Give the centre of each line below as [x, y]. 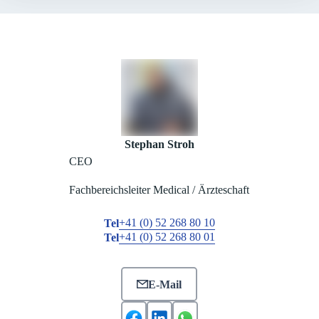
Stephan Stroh [159, 145]
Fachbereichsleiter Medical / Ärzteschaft [159, 190]
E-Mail [165, 284]
